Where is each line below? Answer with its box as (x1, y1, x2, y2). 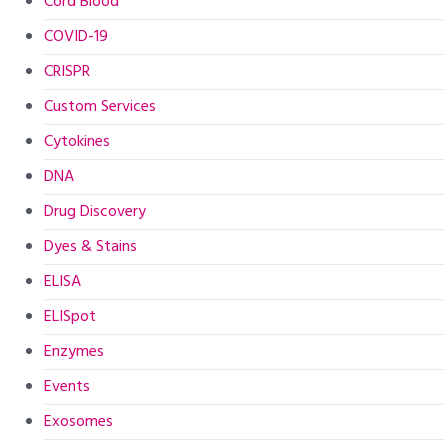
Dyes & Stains (44, 233, 138, 260)
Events (44, 373, 91, 400)
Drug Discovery (44, 198, 147, 225)
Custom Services (44, 93, 157, 120)
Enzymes (44, 338, 105, 365)
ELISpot (44, 303, 97, 330)
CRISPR (44, 58, 91, 85)
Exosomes (44, 408, 114, 435)
